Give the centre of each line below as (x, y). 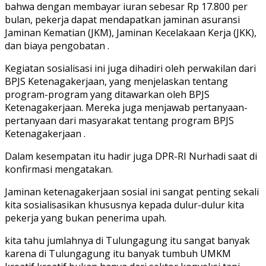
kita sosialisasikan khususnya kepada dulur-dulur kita (124, 205)
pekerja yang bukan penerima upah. (85, 218)
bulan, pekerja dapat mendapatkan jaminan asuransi (122, 19)
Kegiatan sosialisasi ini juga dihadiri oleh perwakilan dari (130, 68)
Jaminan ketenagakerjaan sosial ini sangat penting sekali (132, 191)
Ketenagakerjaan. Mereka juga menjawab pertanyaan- (126, 107)
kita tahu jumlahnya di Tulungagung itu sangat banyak (127, 240)
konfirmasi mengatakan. (59, 169)
